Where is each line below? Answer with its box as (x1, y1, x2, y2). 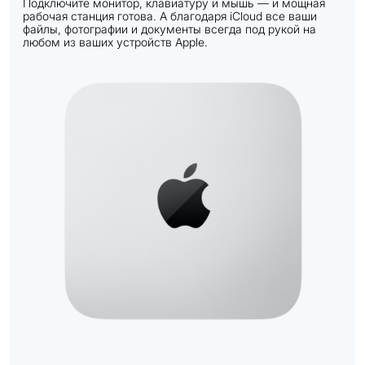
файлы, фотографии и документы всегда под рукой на (23, 22, 316, 36)
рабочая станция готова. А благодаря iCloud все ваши (23, 9, 317, 23)
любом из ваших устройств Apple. (23, 35, 208, 49)
